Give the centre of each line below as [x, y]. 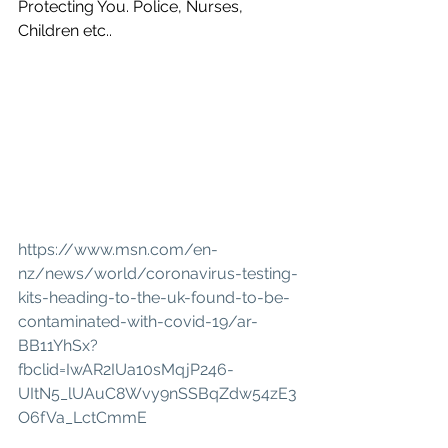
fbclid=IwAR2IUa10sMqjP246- [126, 369]
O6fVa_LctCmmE [82, 417]
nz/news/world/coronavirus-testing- [158, 273]
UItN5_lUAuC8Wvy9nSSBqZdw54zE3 [157, 393]
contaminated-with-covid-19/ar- [138, 321]
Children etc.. [65, 31]
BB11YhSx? [58, 345]
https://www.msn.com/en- [118, 249]
